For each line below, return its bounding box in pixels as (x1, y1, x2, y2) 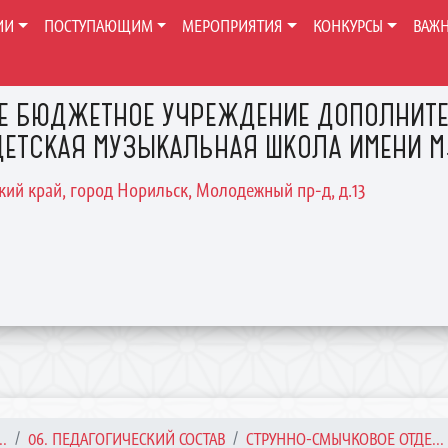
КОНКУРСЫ (313, 15, 384, 37)
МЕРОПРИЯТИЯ (182, 15, 284, 37)
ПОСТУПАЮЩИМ (43, 15, 153, 37)
